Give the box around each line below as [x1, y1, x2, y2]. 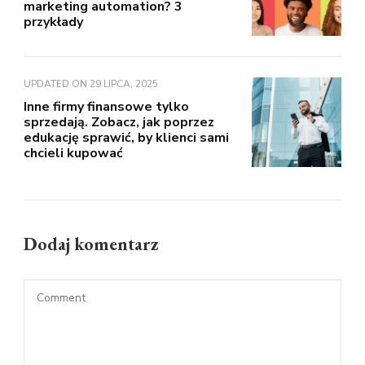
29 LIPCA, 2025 [90, 77, 158, 91]
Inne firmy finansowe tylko [24, 98, 189, 117]
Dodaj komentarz [24, 232, 163, 257]
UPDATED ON [24, 77, 90, 91]
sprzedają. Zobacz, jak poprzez [24, 113, 214, 132]
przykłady [24, 13, 83, 32]
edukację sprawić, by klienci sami [24, 129, 229, 147]
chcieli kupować [24, 144, 123, 163]
